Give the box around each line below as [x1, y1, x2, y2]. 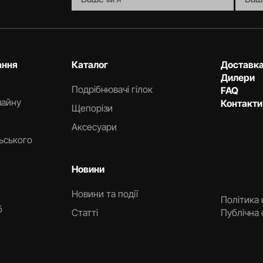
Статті [71, 207, 98, 218]
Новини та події [71, 188, 138, 200]
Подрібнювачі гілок [71, 83, 153, 95]
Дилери [221, 72, 255, 83]
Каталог [71, 59, 108, 70]
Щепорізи [71, 102, 113, 114]
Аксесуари [71, 121, 117, 133]
